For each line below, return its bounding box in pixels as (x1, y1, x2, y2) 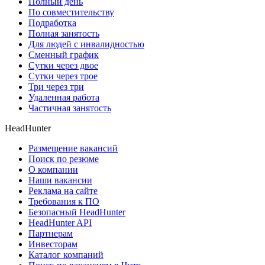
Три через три (28, 82, 84, 92)
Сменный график (28, 50, 99, 60)
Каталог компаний (28, 250, 104, 260)
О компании (28, 164, 78, 175)
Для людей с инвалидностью (28, 39, 144, 50)
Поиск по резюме (28, 154, 99, 164)
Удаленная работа (28, 92, 99, 103)
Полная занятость (28, 28, 99, 39)
